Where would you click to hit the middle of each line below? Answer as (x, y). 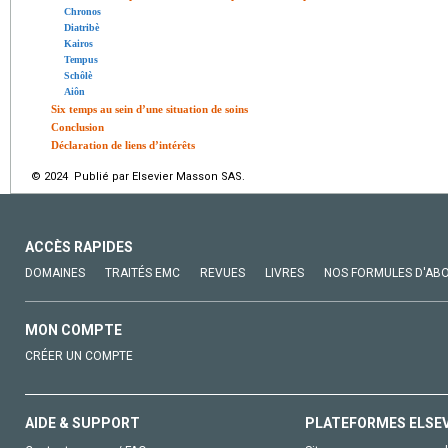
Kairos (78, 43)
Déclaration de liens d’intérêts (123, 144)
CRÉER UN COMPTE (79, 355)
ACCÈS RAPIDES (79, 246)
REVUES (222, 272)
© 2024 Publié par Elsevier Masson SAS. (138, 176)
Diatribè (81, 27)
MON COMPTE (73, 329)
